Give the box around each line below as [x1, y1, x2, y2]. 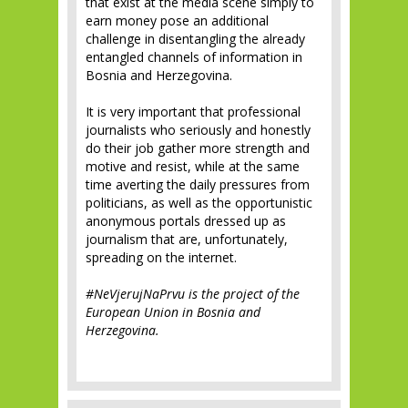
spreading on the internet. [86, 249, 237, 266]
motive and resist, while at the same [86, 158, 300, 175]
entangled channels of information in [86, 48, 302, 66]
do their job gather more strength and [86, 139, 310, 157]
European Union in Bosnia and [86, 303, 260, 321]
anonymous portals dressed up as [86, 212, 286, 229]
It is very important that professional [86, 103, 301, 120]
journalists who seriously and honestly [86, 121, 311, 138]
